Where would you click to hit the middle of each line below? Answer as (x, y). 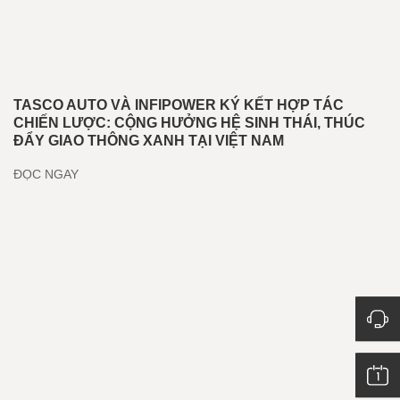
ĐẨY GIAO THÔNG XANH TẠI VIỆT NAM (149, 141)
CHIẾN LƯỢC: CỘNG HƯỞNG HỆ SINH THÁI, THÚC (189, 123)
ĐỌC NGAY (46, 175)
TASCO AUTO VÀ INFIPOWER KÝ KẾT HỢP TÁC (179, 105)
